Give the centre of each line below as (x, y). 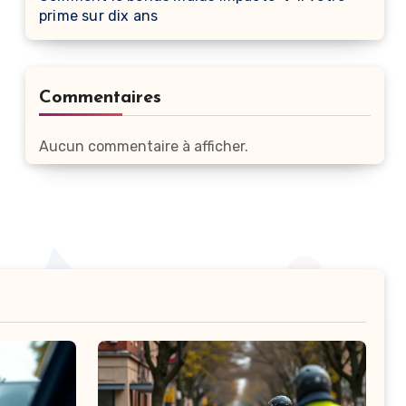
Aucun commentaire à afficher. (144, 146)
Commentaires (100, 98)
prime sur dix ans (99, 16)
